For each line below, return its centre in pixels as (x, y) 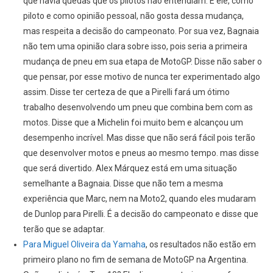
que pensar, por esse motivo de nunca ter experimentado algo (141, 77)
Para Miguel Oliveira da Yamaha (84, 245)
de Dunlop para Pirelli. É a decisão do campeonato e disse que (140, 214)
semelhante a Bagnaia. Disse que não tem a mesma (123, 184)
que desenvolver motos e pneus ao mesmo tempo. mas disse (141, 153)
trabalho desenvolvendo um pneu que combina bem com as (138, 108)
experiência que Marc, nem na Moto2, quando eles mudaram (139, 199)
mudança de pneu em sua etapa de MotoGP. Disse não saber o (142, 62)
